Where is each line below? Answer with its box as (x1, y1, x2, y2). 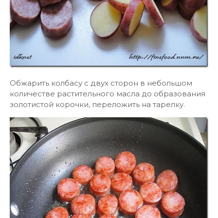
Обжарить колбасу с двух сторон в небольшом (10, 78, 192, 88)
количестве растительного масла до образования (10, 89, 205, 98)
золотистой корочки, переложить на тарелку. (10, 100, 185, 109)
